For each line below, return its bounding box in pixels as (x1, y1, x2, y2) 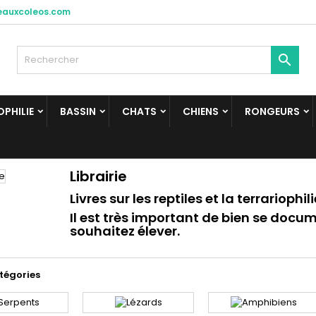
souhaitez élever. (70, 222, 180, 240)
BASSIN (60, 104, 96, 119)
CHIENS (183, 104, 219, 119)
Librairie (70, 166, 127, 186)
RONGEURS (245, 104, 300, 119)
